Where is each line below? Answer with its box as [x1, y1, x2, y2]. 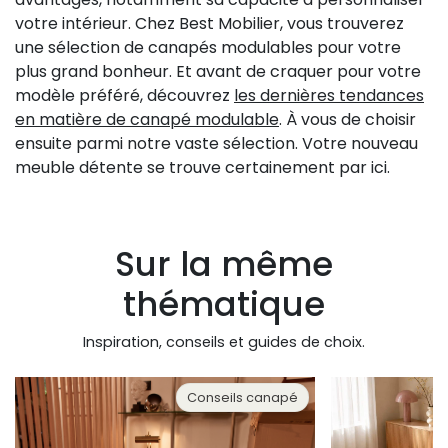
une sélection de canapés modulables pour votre [15, 35, 401, 59]
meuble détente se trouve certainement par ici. [15, 155, 390, 179]
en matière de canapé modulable [15, 107, 279, 131]
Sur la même [115, 239, 333, 288]
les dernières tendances [234, 83, 424, 107]
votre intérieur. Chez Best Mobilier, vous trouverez [15, 11, 404, 35]
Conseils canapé [187, 388, 298, 406]
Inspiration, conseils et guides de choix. [83, 331, 365, 352]
